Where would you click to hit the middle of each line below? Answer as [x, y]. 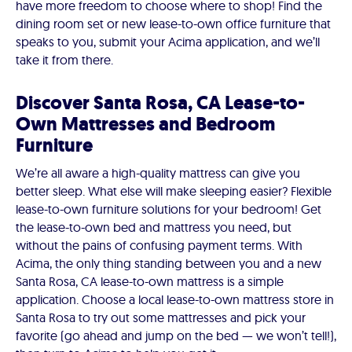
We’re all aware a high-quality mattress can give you [158, 173]
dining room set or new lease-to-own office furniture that [173, 24]
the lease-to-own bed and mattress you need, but [154, 227]
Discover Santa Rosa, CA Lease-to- [160, 103]
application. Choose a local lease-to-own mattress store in [175, 300]
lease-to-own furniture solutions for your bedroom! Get [169, 209]
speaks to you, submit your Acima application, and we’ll [168, 42]
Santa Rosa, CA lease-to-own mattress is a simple [150, 282]
